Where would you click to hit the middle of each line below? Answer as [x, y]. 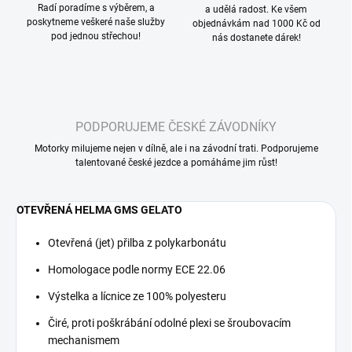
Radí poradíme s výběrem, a [96, 8]
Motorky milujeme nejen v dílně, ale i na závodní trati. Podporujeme [176, 149]
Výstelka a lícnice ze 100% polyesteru [137, 297]
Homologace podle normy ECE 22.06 [137, 270]
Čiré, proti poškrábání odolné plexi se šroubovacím [169, 323]
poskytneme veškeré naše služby [96, 22]
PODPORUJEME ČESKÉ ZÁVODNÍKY [176, 127]
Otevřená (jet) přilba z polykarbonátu [137, 243]
